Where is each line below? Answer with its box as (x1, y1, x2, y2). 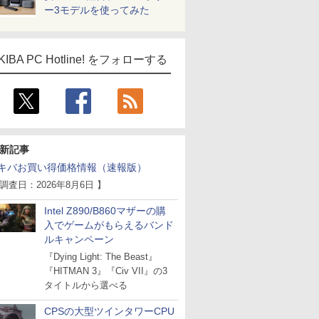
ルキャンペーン (44, 234, 114, 245)
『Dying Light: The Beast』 (44, 251, 157, 262)
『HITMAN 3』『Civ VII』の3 (44, 266, 167, 276)
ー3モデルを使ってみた (44, 4, 150, 16)
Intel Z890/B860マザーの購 (44, 205, 166, 216)
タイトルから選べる (44, 280, 127, 291)
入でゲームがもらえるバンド (44, 219, 174, 231)
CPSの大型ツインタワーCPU (44, 305, 174, 317)
